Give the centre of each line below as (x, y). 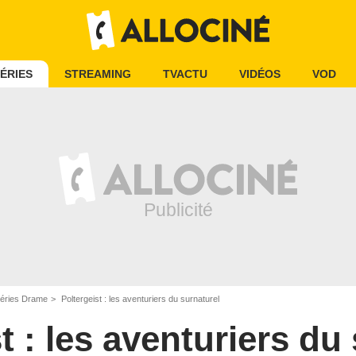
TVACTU (185, 74)
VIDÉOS (260, 74)
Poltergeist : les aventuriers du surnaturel (139, 299)
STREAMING (98, 74)
